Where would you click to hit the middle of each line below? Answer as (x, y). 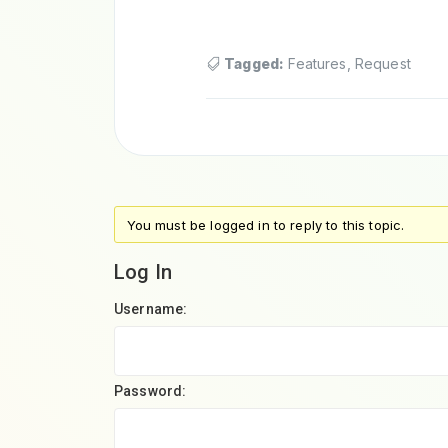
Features (317, 64)
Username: (151, 308)
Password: (150, 390)
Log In (143, 271)
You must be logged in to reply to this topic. (265, 224)
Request (382, 64)
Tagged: (254, 64)
